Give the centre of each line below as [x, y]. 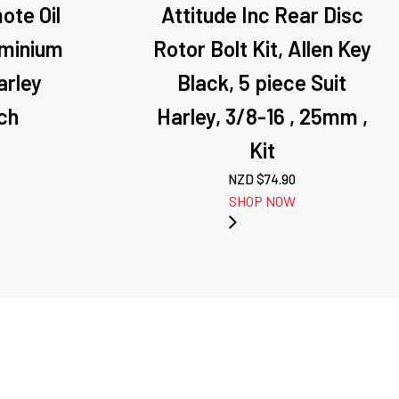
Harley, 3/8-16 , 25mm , [262, 116]
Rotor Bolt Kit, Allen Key [262, 49]
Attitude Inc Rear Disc [262, 15]
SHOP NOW [262, 201]
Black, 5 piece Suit [262, 82]
